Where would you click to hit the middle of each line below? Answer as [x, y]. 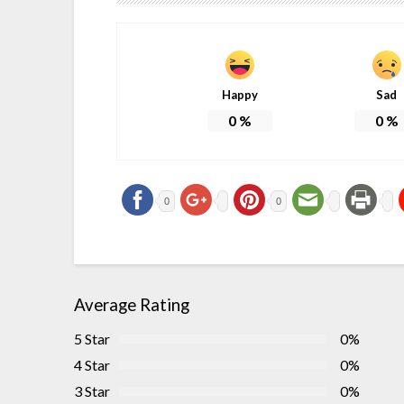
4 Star [92, 364]
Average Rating [132, 304]
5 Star [92, 338]
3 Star [92, 390]
